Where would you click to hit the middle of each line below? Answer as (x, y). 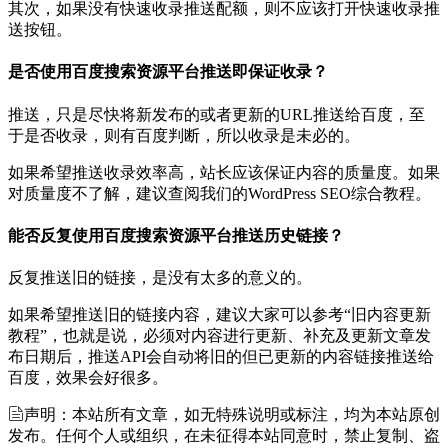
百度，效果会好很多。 (88, 378)
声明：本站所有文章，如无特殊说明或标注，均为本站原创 (232, 415)
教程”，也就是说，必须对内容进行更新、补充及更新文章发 (219, 336)
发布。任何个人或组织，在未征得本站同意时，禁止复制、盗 (224, 436)
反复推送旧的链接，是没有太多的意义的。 (160, 278)
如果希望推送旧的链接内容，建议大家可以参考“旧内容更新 (219, 315)
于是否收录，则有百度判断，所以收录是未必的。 (184, 135)
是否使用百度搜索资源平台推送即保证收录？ (168, 72)
